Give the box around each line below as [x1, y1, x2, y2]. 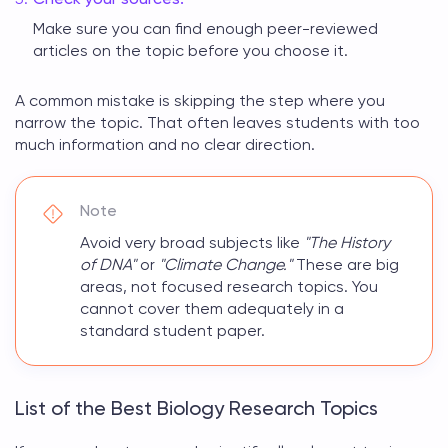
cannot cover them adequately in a [80, 299, 344, 318]
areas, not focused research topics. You [80, 277, 378, 296]
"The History [304, 233, 390, 252]
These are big [292, 255, 399, 274]
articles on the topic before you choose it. [33, 41, 348, 60]
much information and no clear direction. [15, 135, 315, 154]
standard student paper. [80, 321, 265, 340]
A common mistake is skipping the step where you [15, 91, 385, 110]
